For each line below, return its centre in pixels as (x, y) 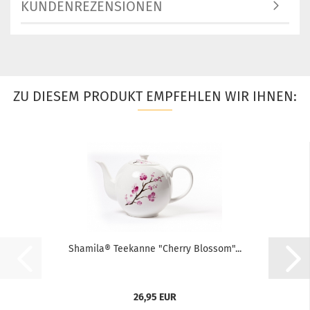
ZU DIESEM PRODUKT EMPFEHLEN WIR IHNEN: (155, 97)
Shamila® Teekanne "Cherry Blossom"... (155, 249)
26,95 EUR (155, 298)
